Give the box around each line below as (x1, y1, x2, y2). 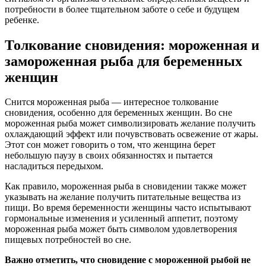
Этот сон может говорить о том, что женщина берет (5, 140, 216, 150)
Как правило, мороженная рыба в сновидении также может (5, 181, 246, 192)
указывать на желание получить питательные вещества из (5, 192, 240, 202)
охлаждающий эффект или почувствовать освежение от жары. (5, 129, 258, 140)
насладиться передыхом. (5, 161, 103, 172)
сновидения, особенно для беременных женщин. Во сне (5, 107, 232, 118)
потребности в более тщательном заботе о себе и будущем (5, 4, 239, 14)
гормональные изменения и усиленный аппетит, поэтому (5, 213, 238, 224)
